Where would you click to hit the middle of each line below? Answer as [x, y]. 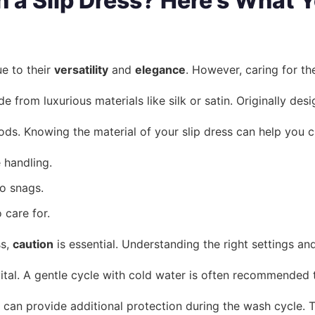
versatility [81, 70]
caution [33, 244]
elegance [160, 70]
